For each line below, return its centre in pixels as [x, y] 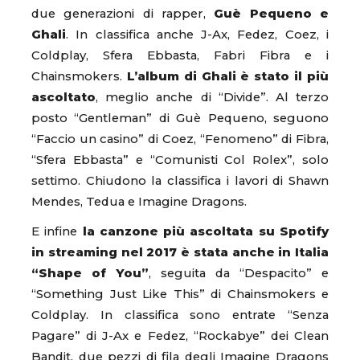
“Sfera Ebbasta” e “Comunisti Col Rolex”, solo [180, 160]
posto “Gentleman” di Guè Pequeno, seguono [180, 118]
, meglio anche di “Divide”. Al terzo [212, 97]
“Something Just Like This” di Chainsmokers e [180, 294]
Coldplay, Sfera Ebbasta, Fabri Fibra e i [180, 55]
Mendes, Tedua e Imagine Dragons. [139, 201]
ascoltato [63, 97]
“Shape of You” [90, 273]
